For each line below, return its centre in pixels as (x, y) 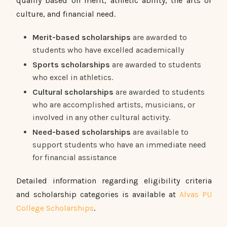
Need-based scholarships (83, 132)
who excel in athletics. (73, 77)
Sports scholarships (72, 64)
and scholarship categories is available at (96, 194)
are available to (161, 132)
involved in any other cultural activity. (101, 117)
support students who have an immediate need (119, 144)
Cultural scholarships (73, 92)
